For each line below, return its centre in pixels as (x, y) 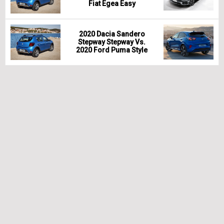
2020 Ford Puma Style (112, 50)
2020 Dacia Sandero (112, 34)
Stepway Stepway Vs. (112, 42)
